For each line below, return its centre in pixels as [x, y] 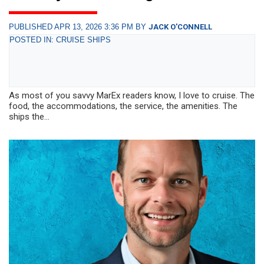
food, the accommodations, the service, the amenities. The [123, 106]
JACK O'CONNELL [180, 27]
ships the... [29, 117]
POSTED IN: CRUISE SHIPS [60, 40]
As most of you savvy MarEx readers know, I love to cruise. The [132, 96]
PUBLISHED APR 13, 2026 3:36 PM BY [79, 27]
